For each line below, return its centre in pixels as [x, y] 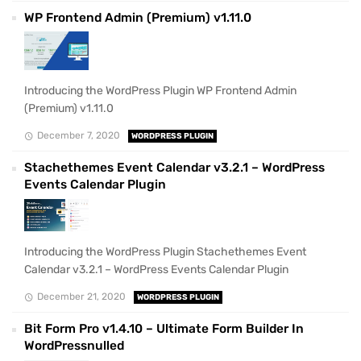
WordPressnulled [74, 346]
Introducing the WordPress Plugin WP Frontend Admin [160, 91]
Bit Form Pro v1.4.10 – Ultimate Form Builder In [164, 329]
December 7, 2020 [78, 136]
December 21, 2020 [81, 297]
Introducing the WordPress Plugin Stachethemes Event [165, 252]
